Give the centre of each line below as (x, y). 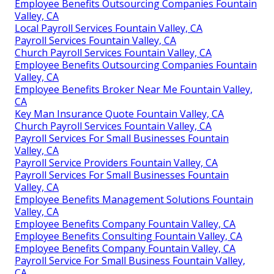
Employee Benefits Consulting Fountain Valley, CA (128, 236)
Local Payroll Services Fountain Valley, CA (109, 28)
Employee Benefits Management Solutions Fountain (134, 200)
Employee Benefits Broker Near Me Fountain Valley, (134, 90)
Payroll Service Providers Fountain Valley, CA (116, 163)
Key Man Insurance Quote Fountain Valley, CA (119, 114)
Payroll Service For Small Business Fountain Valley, (130, 261)
